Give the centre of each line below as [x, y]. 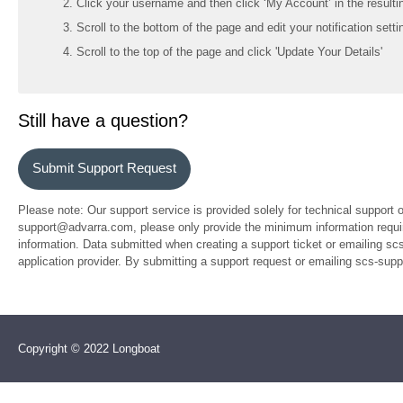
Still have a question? [103, 121]
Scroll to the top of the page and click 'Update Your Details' [229, 52]
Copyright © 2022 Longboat [89, 349]
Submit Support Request [104, 168]
